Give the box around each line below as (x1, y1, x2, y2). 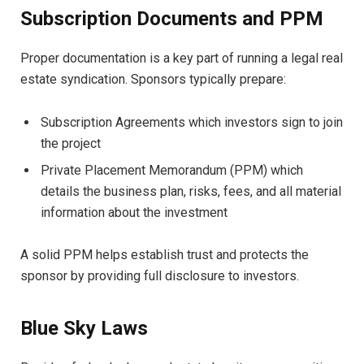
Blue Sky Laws (20, 316, 148, 340)
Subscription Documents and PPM (20, 7, 323, 31)
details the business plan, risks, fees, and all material (41, 183, 341, 199)
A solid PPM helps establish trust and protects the (20, 247, 309, 263)
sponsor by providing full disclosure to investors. (20, 268, 299, 284)
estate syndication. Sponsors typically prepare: (20, 71, 286, 88)
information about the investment (41, 204, 227, 220)
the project (41, 135, 101, 151)
